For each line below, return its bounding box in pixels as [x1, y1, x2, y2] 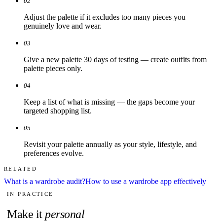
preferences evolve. [24, 148, 84, 157]
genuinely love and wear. [24, 21, 102, 30]
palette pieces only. [24, 64, 82, 73]
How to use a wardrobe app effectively [85, 177, 206, 185]
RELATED [4, 165, 37, 172]
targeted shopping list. [24, 106, 92, 115]
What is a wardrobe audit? [4, 177, 85, 185]
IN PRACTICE [7, 190, 54, 197]
